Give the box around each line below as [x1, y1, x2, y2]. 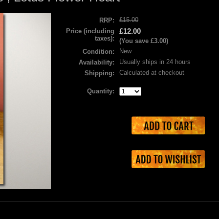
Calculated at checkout [119, 69, 184, 76]
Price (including [66, 27, 114, 35]
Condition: [83, 48, 114, 55]
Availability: [79, 59, 114, 66]
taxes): [95, 35, 114, 42]
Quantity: [87, 88, 114, 95]
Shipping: [85, 69, 114, 77]
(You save [119, 37, 151, 44]
